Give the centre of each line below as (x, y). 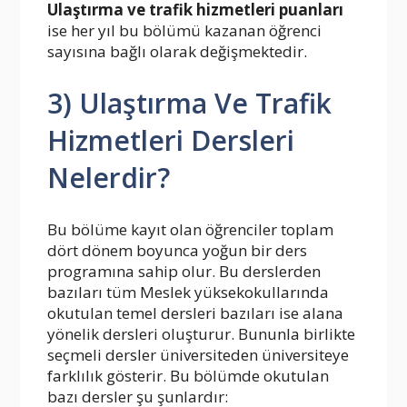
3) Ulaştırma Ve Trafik (189, 103)
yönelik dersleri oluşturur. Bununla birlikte (201, 333)
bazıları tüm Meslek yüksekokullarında (188, 292)
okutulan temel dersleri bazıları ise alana (195, 313)
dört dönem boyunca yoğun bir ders (177, 250)
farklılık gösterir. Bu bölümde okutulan (188, 375)
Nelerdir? (109, 177)
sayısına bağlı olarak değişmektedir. (177, 51)
